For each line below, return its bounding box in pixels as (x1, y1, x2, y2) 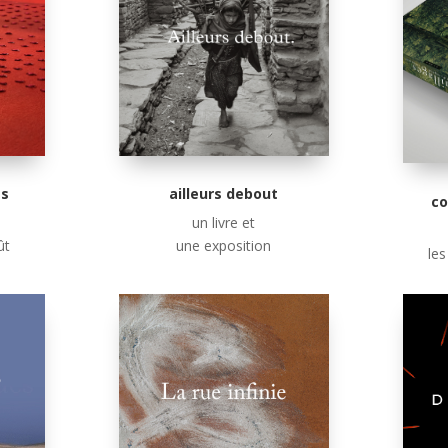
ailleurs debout (169, 183, 279, 203)
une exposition (176, 235, 272, 255)
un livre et (192, 212, 256, 232)
